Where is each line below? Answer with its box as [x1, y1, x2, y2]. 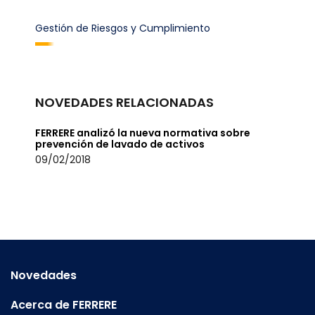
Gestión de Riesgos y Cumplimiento [35, 21, 210, 35]
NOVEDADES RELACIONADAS [35, 94, 214, 111]
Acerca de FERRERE [11, 297, 117, 313]
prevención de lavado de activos [35, 137, 205, 151]
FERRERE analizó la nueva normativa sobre [35, 126, 250, 140]
